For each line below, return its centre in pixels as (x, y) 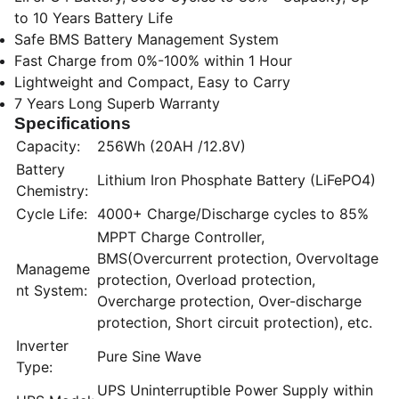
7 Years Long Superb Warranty (117, 103)
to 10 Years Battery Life (94, 18)
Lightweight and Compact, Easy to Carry (152, 82)
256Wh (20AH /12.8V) (171, 146)
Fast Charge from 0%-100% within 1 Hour (153, 61)
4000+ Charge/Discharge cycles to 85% (233, 214)
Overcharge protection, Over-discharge (229, 301)
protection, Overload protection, (206, 280)
